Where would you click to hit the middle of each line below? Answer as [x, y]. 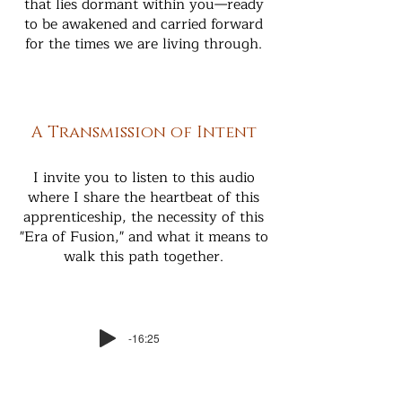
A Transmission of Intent [144, 133]
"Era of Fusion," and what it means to [144, 237]
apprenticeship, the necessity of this [144, 217]
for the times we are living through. [144, 44]
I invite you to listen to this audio [144, 178]
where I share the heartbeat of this [144, 197]
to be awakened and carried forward [144, 24]
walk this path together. [144, 257]
